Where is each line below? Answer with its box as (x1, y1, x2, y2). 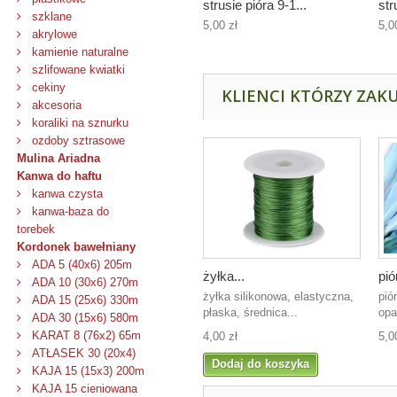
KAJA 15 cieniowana (28, 382, 137, 395)
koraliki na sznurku (28, 116, 128, 129)
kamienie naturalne (28, 45, 128, 58)
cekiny (28, 81, 66, 94)
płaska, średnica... (203, 305, 298, 319)
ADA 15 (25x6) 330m (28, 293, 138, 307)
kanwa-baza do (28, 205, 109, 218)
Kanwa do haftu (17, 169, 102, 183)
